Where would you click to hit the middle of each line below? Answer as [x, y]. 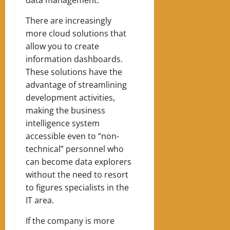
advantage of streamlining [76, 85]
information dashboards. [74, 59]
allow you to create [62, 46]
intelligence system [63, 123]
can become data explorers [79, 162]
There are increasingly [69, 21]
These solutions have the [74, 72]
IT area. [40, 200]
